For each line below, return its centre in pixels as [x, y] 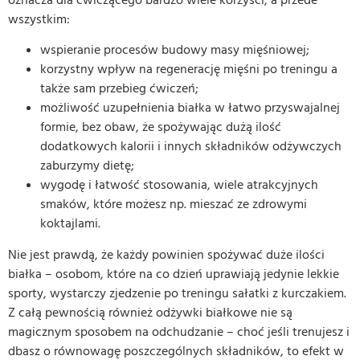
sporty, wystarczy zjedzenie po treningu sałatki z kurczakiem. [177, 293]
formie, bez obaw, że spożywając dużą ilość [161, 127]
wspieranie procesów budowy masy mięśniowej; [175, 50]
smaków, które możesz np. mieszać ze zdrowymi [174, 205]
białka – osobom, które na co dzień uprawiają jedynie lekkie [174, 274]
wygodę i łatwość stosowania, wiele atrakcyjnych [179, 185]
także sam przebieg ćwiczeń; [119, 89]
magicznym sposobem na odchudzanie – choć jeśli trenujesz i [179, 331]
